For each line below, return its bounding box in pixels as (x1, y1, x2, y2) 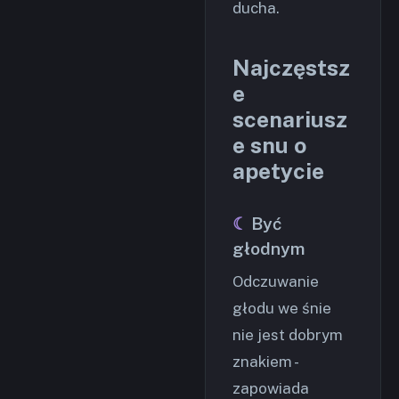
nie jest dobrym (232, 326, 343, 345)
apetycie (232, 158, 324, 185)
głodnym (232, 239, 305, 259)
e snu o (232, 132, 306, 159)
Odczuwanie (232, 273, 319, 291)
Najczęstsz (232, 54, 350, 82)
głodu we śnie (232, 299, 331, 318)
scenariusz (232, 106, 347, 134)
